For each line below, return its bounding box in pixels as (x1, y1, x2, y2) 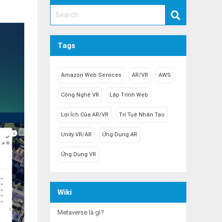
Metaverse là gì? (57, 209, 104, 216)
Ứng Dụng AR (102, 131, 137, 138)
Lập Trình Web (110, 92, 148, 98)
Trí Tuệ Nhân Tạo (119, 111, 165, 118)
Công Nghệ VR (61, 92, 99, 98)
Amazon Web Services (61, 72, 121, 78)
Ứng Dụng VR (61, 151, 96, 158)
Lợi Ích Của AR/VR (61, 111, 109, 118)
